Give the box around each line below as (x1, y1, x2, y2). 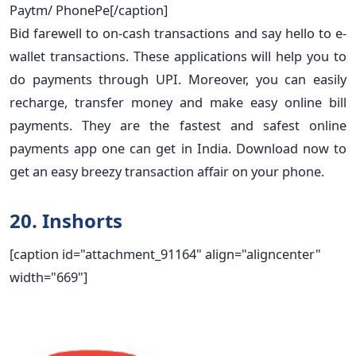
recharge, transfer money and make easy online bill (10, 92, 346, 111)
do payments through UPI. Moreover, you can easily (10, 69, 346, 88)
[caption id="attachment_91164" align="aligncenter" (10, 244, 321, 263)
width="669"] (10, 267, 87, 286)
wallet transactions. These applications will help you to (10, 46, 346, 65)
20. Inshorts (10, 207, 122, 234)
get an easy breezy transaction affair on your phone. (10, 161, 324, 180)
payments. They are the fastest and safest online (10, 115, 346, 134)
